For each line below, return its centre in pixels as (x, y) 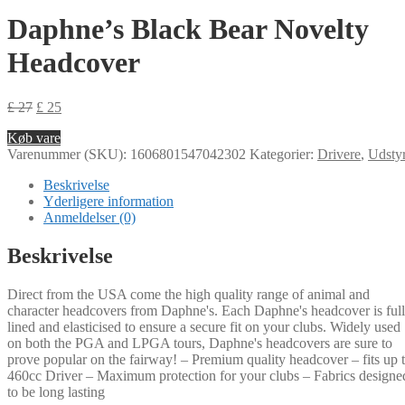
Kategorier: (283, 154)
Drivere (339, 154)
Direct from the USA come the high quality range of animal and (188, 294)
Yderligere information (108, 201)
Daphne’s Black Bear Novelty (188, 29)
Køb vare (34, 137)
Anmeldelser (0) (89, 217)
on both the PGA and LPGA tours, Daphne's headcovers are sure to (200, 343)
